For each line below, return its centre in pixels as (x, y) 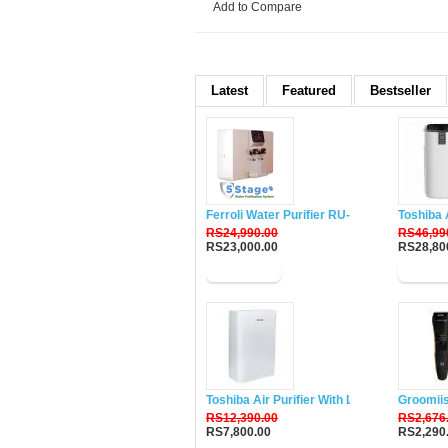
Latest (229, 90)
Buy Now (243, 270)
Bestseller (400, 90)
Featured (309, 90)
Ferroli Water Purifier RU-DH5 (290, 215)
